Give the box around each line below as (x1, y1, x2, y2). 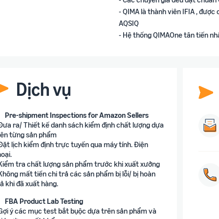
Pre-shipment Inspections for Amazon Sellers (5, 109, 149, 120)
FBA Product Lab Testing (5, 196, 83, 206)
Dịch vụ (16, 77, 72, 100)
